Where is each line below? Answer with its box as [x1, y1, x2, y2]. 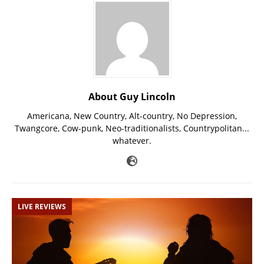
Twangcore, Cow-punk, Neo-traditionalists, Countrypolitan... [15, 123, 249, 134]
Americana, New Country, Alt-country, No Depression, [27, 110, 237, 122]
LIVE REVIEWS [18, 202, 66, 212]
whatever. [113, 135, 151, 147]
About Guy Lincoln [88, 90, 176, 104]
